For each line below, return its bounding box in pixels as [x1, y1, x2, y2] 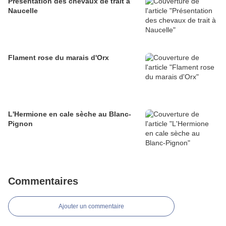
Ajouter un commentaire [59, 203, 124, 210]
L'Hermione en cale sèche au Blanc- [8, 110, 131, 119]
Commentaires [8, 176, 78, 187]
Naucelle [8, 7, 38, 15]
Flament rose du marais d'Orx [8, 53, 109, 62]
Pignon [8, 120, 33, 128]
